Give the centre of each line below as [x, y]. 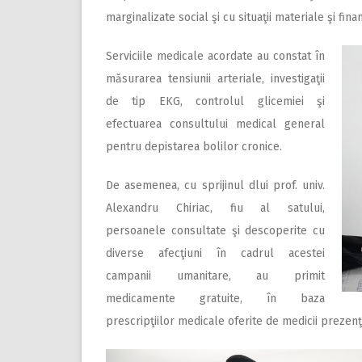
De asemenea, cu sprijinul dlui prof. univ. [215, 185]
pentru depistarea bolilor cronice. [194, 147]
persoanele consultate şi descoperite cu [215, 231]
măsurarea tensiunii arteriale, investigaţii [215, 79]
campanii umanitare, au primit [215, 276]
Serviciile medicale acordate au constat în [215, 56]
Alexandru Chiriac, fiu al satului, [215, 208]
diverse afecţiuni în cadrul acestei [215, 253]
